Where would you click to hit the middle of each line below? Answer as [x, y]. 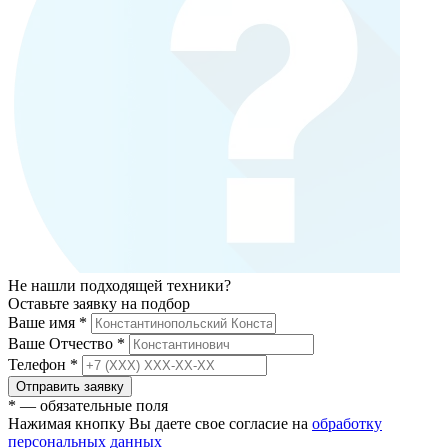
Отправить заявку [70, 386]
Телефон [39, 364]
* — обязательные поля [88, 405]
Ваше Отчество [62, 343]
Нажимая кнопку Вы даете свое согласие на [160, 423]
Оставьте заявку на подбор [99, 303]
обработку [347, 423]
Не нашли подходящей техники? [119, 285]
